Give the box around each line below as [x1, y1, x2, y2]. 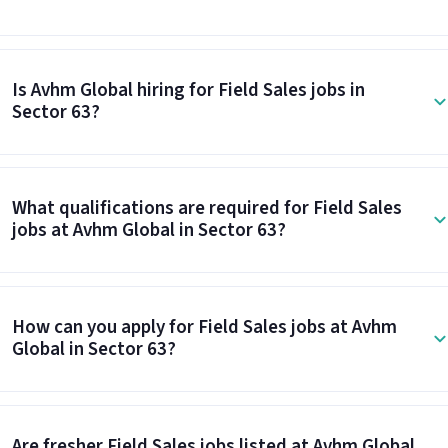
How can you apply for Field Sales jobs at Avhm [11, 314, 397, 342]
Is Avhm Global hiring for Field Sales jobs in [11, 76, 365, 104]
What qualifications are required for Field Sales [11, 195, 402, 223]
